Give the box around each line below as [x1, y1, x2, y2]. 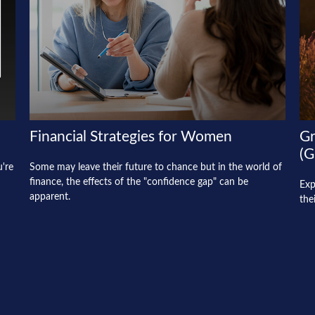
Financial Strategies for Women [30, 129, 233, 145]
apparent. [30, 192, 71, 202]
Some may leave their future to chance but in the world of [30, 162, 283, 173]
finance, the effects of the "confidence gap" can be [30, 177, 249, 188]
